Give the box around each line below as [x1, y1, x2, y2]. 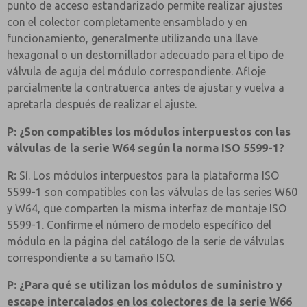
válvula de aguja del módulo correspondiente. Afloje [7, 65, 266, 77]
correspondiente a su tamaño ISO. [7, 251, 175, 264]
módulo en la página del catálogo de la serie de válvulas [7, 235, 284, 247]
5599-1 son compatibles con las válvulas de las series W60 [7, 186, 297, 198]
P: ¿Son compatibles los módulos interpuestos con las [7, 125, 291, 138]
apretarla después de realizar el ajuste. [7, 98, 197, 110]
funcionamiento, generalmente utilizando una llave [7, 32, 258, 45]
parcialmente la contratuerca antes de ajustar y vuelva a [7, 82, 284, 94]
